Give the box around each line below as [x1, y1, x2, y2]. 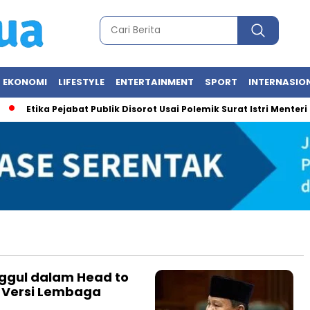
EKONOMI [3, 75, 47, 89]
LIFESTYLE [58, 75, 104, 89]
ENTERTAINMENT [116, 75, 194, 89]
